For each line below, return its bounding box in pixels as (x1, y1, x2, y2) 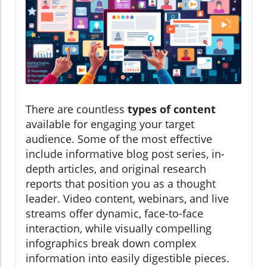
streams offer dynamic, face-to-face (26, 206, 203, 221)
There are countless (26, 101, 128, 116)
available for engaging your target (26, 116, 194, 131)
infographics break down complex (26, 235, 196, 250)
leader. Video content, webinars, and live (26, 191, 229, 206)
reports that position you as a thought (26, 176, 216, 191)
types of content (128, 101, 216, 116)
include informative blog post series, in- (26, 146, 225, 161)
